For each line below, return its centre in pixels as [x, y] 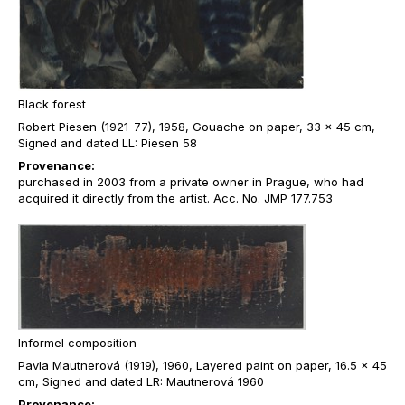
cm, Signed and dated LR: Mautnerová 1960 [141, 381]
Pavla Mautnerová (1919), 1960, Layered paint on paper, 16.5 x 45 [202, 365]
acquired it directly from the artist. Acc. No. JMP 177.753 [175, 198]
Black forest [52, 104]
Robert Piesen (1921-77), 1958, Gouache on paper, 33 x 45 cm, [197, 127]
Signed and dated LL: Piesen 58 [108, 143]
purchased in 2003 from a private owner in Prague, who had [191, 182]
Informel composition [77, 343]
